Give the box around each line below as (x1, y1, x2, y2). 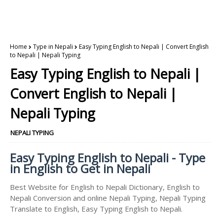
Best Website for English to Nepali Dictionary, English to (10, 182, 200, 192)
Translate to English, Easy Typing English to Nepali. (10, 204, 183, 214)
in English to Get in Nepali (10, 160, 150, 177)
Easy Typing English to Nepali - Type (10, 149, 205, 166)
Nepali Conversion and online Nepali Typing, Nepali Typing (10, 193, 206, 203)
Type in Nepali (33, 42, 73, 51)
